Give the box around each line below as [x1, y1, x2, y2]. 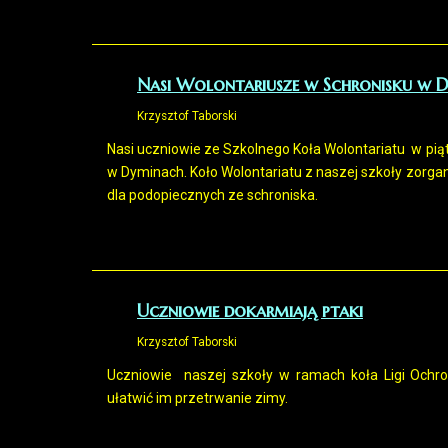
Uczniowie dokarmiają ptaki [137, 299, 363, 322]
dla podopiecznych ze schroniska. [107, 187, 318, 203]
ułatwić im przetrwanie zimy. [107, 390, 288, 406]
